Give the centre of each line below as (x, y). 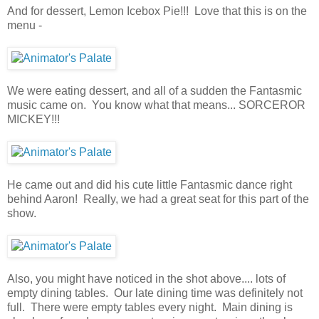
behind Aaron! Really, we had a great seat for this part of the (158, 199)
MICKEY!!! (33, 119)
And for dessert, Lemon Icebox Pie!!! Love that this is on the (157, 11)
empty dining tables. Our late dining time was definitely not (155, 293)
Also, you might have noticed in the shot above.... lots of (146, 278)
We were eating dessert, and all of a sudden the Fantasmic (155, 90)
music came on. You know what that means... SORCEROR (156, 105)
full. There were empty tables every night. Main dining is (150, 307)
